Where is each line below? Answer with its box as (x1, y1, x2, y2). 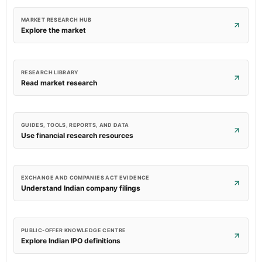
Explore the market (21, 26, 86, 35)
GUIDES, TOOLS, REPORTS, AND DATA (21, 122, 129, 128)
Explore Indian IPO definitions (21, 236, 120, 245)
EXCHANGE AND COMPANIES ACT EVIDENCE (21, 174, 150, 181)
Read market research (21, 78, 97, 87)
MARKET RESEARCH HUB (21, 16, 92, 23)
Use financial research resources (21, 131, 133, 140)
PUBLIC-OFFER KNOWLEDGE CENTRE (21, 227, 126, 233)
